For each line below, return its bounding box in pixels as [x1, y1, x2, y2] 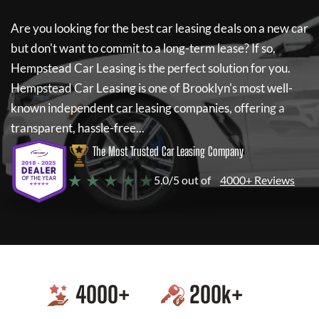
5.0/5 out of [154, 173, 211, 187]
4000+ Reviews [220, 173, 295, 187]
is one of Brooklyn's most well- [136, 80, 293, 95]
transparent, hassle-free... [11, 120, 145, 135]
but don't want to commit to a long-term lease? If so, [11, 41, 276, 56]
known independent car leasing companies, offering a [11, 100, 285, 115]
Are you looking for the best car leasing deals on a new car [11, 21, 308, 36]
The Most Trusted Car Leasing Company [93, 144, 244, 159]
